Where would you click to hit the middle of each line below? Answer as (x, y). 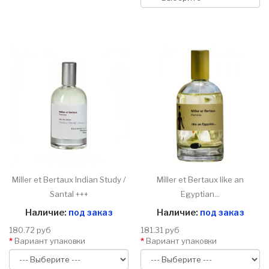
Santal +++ (69, 194)
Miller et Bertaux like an (200, 180)
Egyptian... (200, 194)
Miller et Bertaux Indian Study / (69, 180)
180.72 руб (30, 230)
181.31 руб (160, 230)
